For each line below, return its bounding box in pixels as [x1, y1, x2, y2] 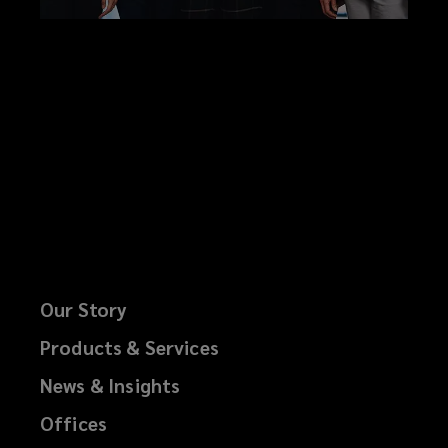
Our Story [40, 296, 128, 321]
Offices [40, 410, 108, 435]
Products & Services [40, 334, 219, 359]
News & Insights [40, 372, 181, 397]
